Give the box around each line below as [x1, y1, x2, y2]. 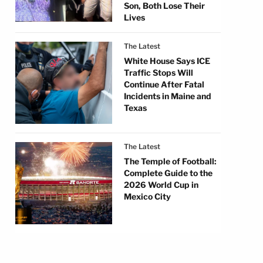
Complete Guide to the [124, 168, 213, 178]
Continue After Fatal [124, 79, 204, 89]
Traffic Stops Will [124, 68, 193, 77]
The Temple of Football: [124, 156, 217, 166]
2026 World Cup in [124, 180, 198, 190]
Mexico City [124, 191, 171, 201]
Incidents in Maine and [124, 91, 211, 101]
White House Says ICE [124, 56, 210, 66]
